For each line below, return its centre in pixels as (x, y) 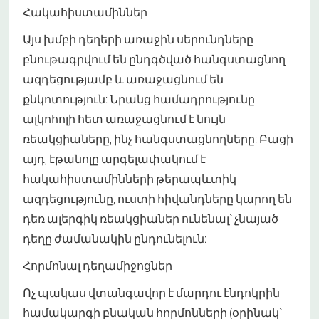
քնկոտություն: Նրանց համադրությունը (139, 98)
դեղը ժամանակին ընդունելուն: (115, 238)
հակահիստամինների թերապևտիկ (130, 178)
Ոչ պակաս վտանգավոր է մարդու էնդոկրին (151, 292)
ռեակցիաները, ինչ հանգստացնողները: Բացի (158, 138)
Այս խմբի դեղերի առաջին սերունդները (138, 38)
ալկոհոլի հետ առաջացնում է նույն (124, 118)
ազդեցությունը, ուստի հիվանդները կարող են (157, 198)
